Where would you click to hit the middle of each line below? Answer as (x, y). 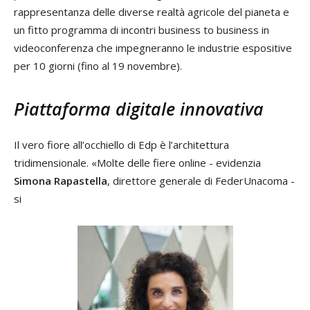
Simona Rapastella (61, 181)
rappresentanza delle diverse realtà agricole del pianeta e (152, 12)
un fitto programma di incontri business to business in (142, 30)
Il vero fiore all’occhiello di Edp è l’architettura (121, 145)
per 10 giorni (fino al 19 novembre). (98, 66)
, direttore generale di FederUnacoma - (201, 181)
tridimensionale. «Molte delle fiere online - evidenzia (137, 163)
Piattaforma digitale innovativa (139, 109)
